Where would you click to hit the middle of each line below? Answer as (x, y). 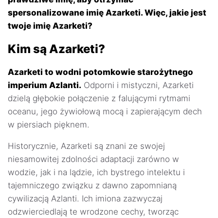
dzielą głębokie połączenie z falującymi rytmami (99, 98)
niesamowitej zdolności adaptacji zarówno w (93, 159)
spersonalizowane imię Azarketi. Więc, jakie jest (107, 13)
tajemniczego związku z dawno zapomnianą (92, 185)
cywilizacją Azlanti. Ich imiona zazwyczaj (85, 198)
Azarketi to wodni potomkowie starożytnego (100, 72)
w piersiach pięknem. (49, 124)
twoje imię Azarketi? (50, 26)
